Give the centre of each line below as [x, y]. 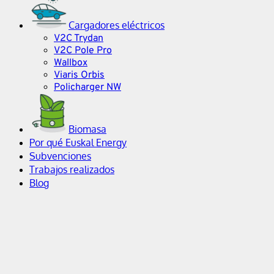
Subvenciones [60, 156]
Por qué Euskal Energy [78, 142]
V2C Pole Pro [83, 50]
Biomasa [87, 129]
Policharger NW [87, 87]
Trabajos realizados [72, 169]
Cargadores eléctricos [117, 25]
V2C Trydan [79, 38]
